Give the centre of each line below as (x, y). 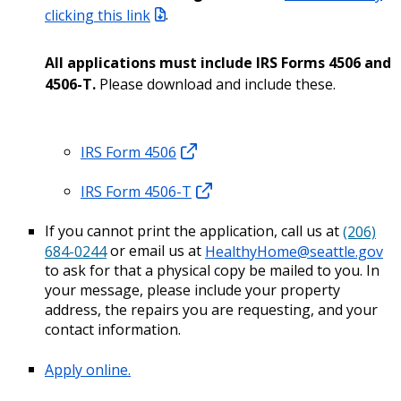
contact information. (113, 330)
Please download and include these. (218, 85)
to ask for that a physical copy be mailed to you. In (212, 271)
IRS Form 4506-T (136, 191)
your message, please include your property (192, 290)
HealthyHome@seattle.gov (294, 251)
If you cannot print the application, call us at (194, 231)
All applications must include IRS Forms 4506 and (218, 63)
